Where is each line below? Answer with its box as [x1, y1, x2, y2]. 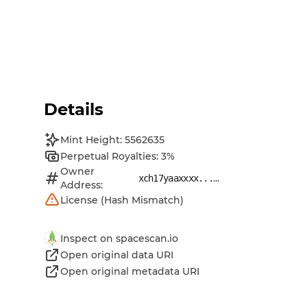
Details [44, 99, 103, 119]
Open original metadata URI [60, 265, 199, 278]
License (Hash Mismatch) [60, 194, 184, 206]
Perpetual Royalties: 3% [60, 150, 175, 162]
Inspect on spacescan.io [60, 232, 178, 245]
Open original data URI [60, 249, 173, 261]
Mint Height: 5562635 [60, 134, 164, 146]
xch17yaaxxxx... [138, 173, 213, 184]
